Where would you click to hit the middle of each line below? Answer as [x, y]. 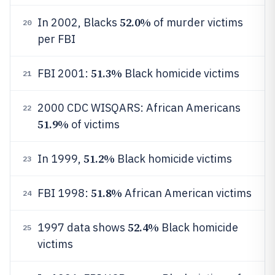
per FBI [56, 39]
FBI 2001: [64, 73]
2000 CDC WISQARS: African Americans [139, 108]
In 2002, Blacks [79, 22]
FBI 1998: [64, 193]
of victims [94, 124]
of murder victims [197, 22]
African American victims [187, 193]
